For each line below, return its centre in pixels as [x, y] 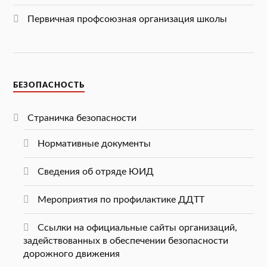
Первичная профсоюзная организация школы [128, 19]
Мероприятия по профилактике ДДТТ [121, 200]
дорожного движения [71, 254]
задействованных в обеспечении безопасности [125, 241]
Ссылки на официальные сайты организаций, [137, 228]
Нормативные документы [94, 144]
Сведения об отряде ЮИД [95, 172]
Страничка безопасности [82, 118]
